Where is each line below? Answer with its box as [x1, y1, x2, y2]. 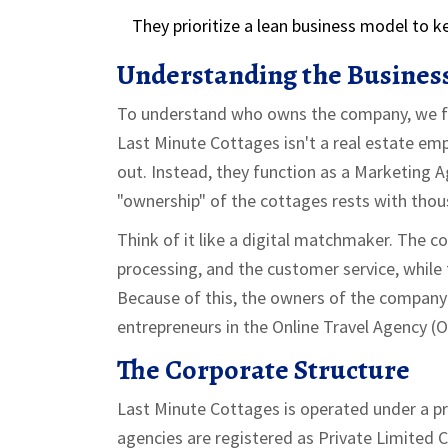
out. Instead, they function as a [117, 159, 354, 183]
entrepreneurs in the [117, 314, 272, 338]
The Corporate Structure [117, 350, 410, 389]
